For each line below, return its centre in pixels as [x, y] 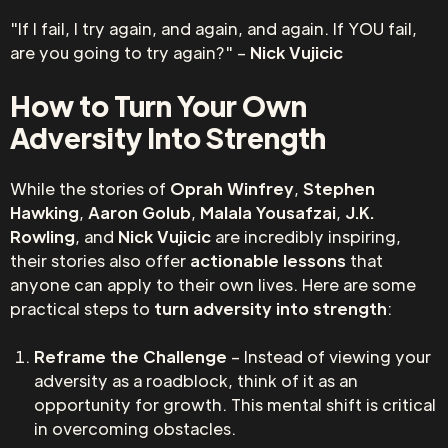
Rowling [42, 236]
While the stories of [90, 188]
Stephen [339, 188]
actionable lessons [268, 260]
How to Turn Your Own [158, 105]
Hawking [44, 212]
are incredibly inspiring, [306, 236]
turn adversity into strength [270, 308]
